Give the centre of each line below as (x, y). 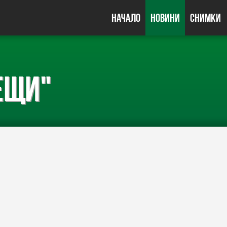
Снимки (205, 18)
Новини (165, 18)
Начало (126, 18)
